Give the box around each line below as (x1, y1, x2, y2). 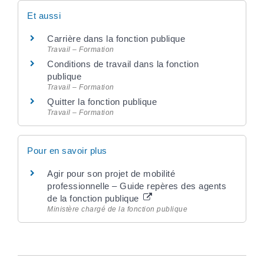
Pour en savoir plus (27, 146, 107, 156)
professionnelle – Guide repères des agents (47, 181, 226, 191)
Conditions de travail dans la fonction (47, 58, 199, 69)
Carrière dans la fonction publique (47, 33, 185, 44)
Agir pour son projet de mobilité (47, 169, 175, 179)
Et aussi (27, 10, 61, 21)
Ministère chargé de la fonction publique (47, 205, 187, 213)
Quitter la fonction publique (47, 96, 157, 107)
